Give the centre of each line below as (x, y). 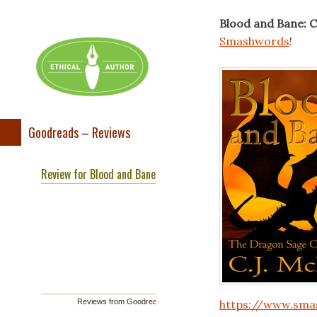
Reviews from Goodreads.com (130, 301)
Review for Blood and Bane (98, 174)
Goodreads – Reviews (79, 132)
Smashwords (254, 41)
